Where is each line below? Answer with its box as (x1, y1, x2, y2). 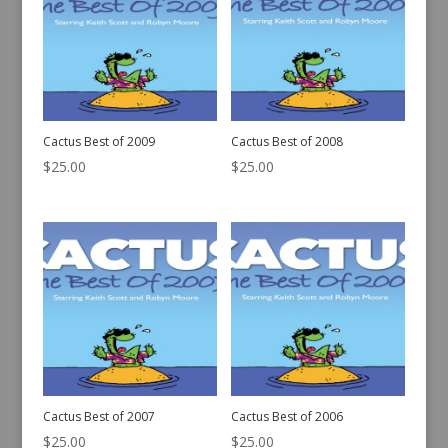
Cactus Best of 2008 (231, 133, 344, 151)
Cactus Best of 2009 (42, 133, 155, 151)
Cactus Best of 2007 (42, 408, 155, 426)
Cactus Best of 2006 (231, 408, 344, 426)
